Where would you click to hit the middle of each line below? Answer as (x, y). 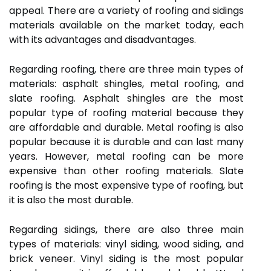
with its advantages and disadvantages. (103, 40)
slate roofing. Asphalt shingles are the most (126, 98)
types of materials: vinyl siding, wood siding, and (126, 244)
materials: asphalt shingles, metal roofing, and (126, 84)
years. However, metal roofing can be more (126, 156)
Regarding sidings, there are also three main (126, 230)
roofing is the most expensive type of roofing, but (126, 185)
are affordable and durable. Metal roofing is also (126, 127)
